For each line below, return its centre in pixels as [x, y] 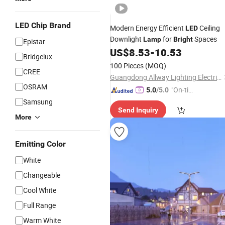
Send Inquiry [138, 110]
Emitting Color [40, 144]
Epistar [34, 41]
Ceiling [209, 28]
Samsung [38, 102]
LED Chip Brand [43, 25]
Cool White [40, 190]
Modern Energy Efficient [148, 28]
